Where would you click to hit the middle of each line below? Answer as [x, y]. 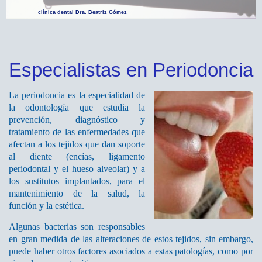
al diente [30, 156]
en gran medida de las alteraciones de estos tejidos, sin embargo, [131, 239]
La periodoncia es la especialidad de [77, 95]
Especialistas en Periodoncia [131, 70]
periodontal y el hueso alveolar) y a [77, 168]
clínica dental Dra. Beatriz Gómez [82, 12]
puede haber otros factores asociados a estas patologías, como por [131, 251]
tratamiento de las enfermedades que [77, 132]
